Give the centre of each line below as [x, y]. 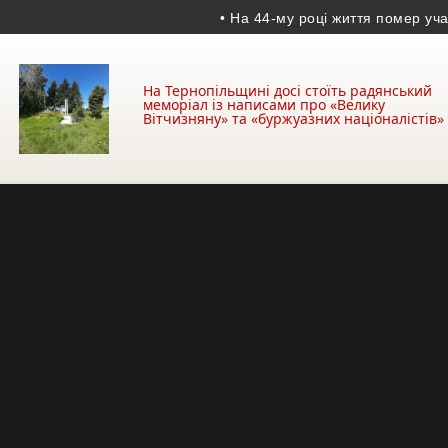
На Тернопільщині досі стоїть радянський [287, 90]
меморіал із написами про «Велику [264, 104]
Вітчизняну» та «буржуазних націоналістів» [293, 118]
